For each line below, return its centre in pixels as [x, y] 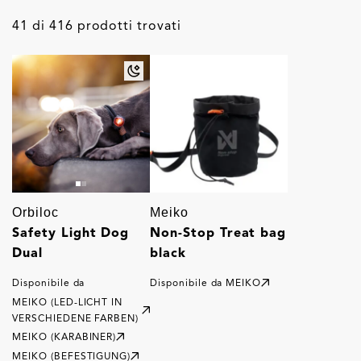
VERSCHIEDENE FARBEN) [76, 318]
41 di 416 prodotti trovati [97, 25]
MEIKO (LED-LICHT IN [68, 302]
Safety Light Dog [71, 232]
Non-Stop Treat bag [218, 232]
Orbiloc [35, 212]
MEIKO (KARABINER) [64, 336]
